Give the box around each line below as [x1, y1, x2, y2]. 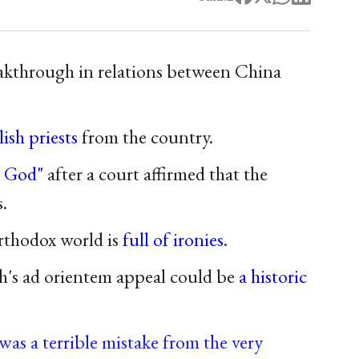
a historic [238, 263, 307, 288]
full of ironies [122, 226, 224, 252]
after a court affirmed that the [42, 160, 268, 186]
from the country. [77, 123, 213, 149]
